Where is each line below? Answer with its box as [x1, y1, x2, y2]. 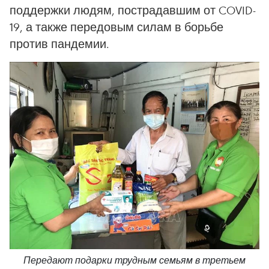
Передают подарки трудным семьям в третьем [23, 255, 246, 267]
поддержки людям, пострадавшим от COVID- [10, 2, 256, 17]
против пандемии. [10, 36, 109, 51]
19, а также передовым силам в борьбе [10, 19, 223, 34]
